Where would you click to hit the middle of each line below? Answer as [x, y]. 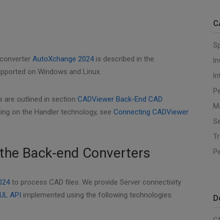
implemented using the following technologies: [97, 195]
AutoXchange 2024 [63, 59]
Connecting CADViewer [151, 112]
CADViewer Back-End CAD [120, 99]
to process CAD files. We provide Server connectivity [96, 182]
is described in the [124, 59]
